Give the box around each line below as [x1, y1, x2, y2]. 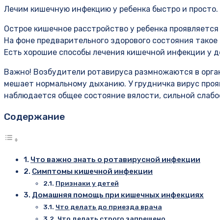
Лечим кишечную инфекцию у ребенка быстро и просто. [4, 4, 218, 14]
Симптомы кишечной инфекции [32, 166, 153, 176]
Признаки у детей [55, 179, 119, 187]
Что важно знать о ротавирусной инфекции [30, 155, 201, 164]
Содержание [4, 111, 65, 123]
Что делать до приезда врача [55, 202, 162, 211]
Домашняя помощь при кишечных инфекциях [32, 190, 204, 199]
